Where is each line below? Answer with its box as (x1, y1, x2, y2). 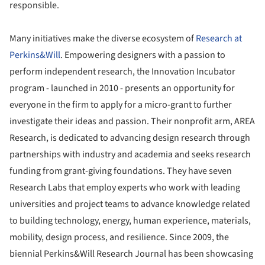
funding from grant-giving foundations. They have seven (9, 164, 232, 177)
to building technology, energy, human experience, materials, (9, 214, 251, 227)
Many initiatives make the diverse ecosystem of (9, 31, 196, 45)
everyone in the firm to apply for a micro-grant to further (9, 98, 232, 111)
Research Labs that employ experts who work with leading (9, 180, 240, 194)
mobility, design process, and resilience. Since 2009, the (9, 230, 229, 244)
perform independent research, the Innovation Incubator (9, 64, 235, 78)
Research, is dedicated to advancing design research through (9, 131, 250, 144)
